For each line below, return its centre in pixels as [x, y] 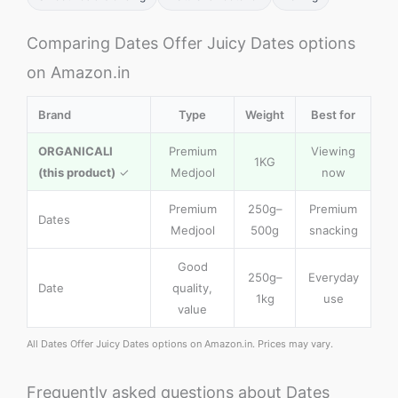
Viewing [333, 151]
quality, [192, 287]
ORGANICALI [76, 151]
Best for [333, 114]
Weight [265, 114]
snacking [333, 230]
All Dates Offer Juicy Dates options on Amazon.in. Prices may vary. [180, 343]
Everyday [333, 277]
